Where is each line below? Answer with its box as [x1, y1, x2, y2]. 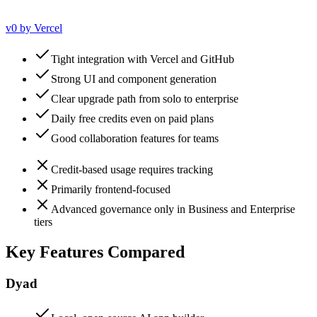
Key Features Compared [6, 243, 185, 262]
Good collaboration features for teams [51, 132, 219, 145]
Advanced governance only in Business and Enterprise [51, 203, 295, 216]
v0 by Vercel [6, 22, 62, 35]
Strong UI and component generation [51, 73, 217, 86]
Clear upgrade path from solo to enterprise [51, 93, 238, 105]
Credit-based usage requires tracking [51, 163, 213, 176]
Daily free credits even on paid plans [51, 113, 214, 125]
